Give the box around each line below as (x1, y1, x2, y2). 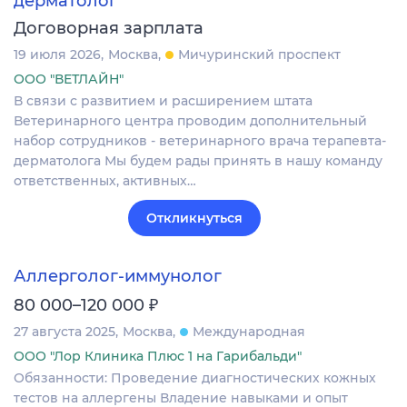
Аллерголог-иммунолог (14, 265, 222, 286)
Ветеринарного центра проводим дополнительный (14, 113, 367, 130)
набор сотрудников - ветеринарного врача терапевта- (14, 133, 386, 150)
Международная (193, 323, 305, 340)
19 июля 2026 (14, 46, 101, 64)
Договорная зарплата (14, 18, 203, 39)
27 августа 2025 (14, 323, 115, 340)
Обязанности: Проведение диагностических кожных (14, 369, 376, 386)
